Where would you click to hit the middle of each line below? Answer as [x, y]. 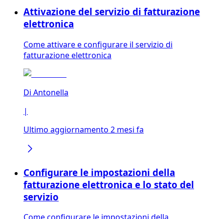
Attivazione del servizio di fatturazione [112, 12]
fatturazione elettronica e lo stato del [109, 184]
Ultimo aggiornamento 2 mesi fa [84, 129]
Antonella [51, 92]
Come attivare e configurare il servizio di [98, 44]
